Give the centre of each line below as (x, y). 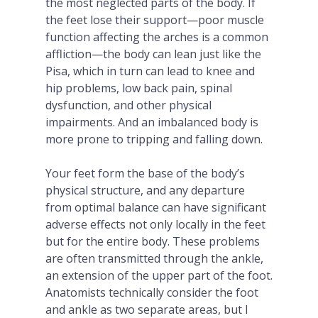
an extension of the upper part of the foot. (159, 275)
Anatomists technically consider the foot (152, 292)
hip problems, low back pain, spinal (139, 88)
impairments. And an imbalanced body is (152, 122)
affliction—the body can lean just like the (153, 54)
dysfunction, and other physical (128, 105)
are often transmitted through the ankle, (154, 258)
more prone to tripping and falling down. (154, 139)
